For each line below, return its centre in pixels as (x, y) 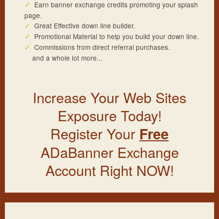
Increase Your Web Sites (109, 97)
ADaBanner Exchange (109, 152)
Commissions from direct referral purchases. (100, 47)
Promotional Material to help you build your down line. (115, 36)
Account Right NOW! (109, 170)
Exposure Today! (109, 115)
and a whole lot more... (64, 58)
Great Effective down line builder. (83, 26)
